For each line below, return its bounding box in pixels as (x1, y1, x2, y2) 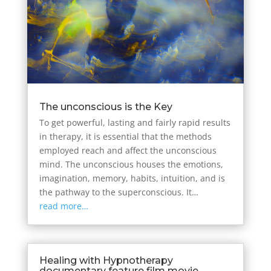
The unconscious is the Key (39, 101, 172, 113)
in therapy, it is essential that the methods (39, 131, 212, 143)
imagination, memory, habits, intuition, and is (39, 172, 225, 184)
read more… (39, 200, 88, 212)
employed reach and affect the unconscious (39, 145, 217, 157)
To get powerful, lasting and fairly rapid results (39, 117, 230, 129)
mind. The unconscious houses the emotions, (39, 158, 223, 171)
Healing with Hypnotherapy (39, 255, 173, 267)
